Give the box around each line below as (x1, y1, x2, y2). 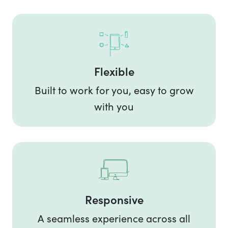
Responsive (84, 191, 144, 208)
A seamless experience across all (38, 211, 190, 225)
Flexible (94, 63, 134, 79)
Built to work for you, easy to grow (34, 83, 194, 97)
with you (94, 99, 134, 113)
